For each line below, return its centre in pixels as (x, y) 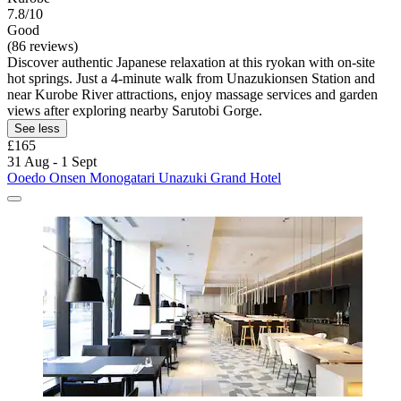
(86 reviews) (43, 46)
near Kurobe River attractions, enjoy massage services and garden (192, 94)
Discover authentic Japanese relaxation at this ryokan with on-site (191, 62)
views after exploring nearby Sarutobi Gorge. (135, 110)
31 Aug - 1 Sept (52, 161)
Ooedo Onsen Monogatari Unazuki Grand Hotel (144, 177)
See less (37, 128)
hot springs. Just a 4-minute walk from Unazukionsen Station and (191, 78)
